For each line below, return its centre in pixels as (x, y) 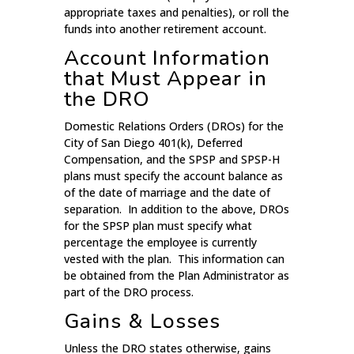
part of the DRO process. (128, 292)
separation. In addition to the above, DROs (176, 209)
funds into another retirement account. (165, 29)
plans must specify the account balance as (173, 176)
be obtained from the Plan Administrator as (176, 276)
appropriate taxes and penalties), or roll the (176, 13)
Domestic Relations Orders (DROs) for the (173, 126)
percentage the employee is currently (160, 243)
